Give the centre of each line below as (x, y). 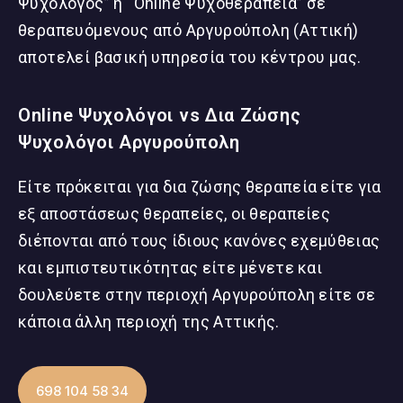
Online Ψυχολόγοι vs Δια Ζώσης (160, 116)
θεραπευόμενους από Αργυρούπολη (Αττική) (188, 30)
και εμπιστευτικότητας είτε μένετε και (170, 268)
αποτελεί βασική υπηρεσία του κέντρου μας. (190, 57)
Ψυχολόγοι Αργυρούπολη (129, 143)
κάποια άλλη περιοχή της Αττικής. (149, 322)
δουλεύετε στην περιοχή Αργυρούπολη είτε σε (197, 295)
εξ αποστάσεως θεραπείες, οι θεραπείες (175, 214)
